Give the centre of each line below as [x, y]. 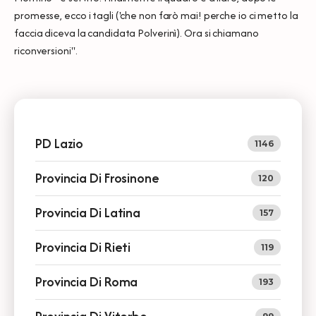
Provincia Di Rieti [83, 247]
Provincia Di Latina [88, 212]
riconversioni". [46, 50]
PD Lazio [60, 143]
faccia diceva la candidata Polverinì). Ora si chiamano [136, 32]
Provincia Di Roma [87, 281]
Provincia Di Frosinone [97, 178]
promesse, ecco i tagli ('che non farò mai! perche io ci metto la [156, 15]
